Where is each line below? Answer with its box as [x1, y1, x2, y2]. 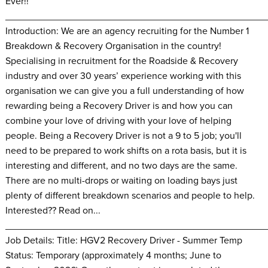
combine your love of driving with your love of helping [5, 114, 232, 127]
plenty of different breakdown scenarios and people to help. [5, 189, 255, 202]
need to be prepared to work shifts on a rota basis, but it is [5, 144, 246, 157]
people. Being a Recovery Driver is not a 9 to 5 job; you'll [5, 129, 242, 142]
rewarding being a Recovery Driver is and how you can [5, 99, 233, 112]
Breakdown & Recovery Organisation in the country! [5, 39, 221, 52]
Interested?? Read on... [5, 204, 100, 217]
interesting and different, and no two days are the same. [5, 159, 237, 172]
